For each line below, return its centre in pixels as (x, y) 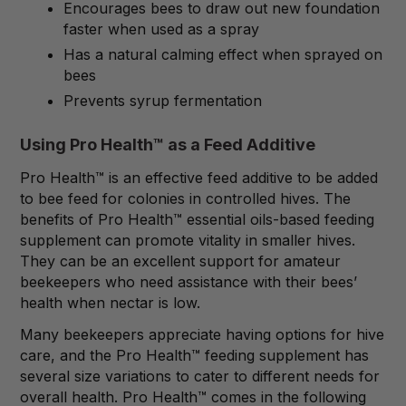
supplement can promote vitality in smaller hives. (188, 240)
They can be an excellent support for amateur (180, 261)
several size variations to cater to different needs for (200, 376)
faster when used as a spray (162, 29)
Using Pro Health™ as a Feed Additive (168, 144)
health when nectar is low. (110, 302)
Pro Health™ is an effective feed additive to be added (199, 177)
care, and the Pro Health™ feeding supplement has (194, 355)
